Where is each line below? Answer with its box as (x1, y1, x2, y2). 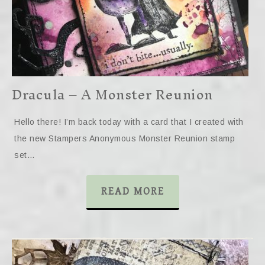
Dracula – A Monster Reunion (12, 79, 213, 110)
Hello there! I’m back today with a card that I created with (14, 117, 244, 127)
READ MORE (101, 185, 164, 198)
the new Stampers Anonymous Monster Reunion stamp (14, 134, 235, 143)
